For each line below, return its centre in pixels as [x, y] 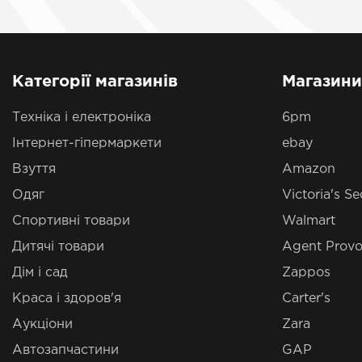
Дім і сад [40, 273]
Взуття [34, 169]
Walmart [308, 221]
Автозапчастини [65, 350]
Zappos [306, 273]
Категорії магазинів [95, 82]
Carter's [306, 299]
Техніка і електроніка [82, 118]
